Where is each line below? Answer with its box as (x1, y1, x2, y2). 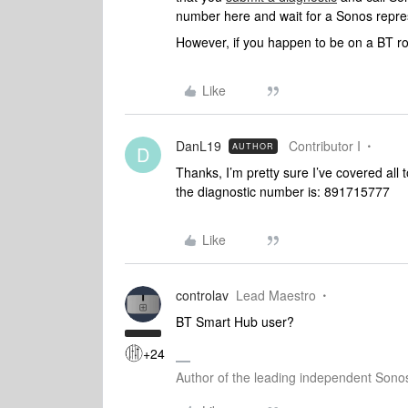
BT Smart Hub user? (176, 312, 294, 331)
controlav (176, 286, 229, 304)
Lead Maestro (236, 286, 316, 304)
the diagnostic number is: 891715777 (176, 182, 390, 200)
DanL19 (176, 137, 221, 155)
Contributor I (289, 137, 361, 155)
